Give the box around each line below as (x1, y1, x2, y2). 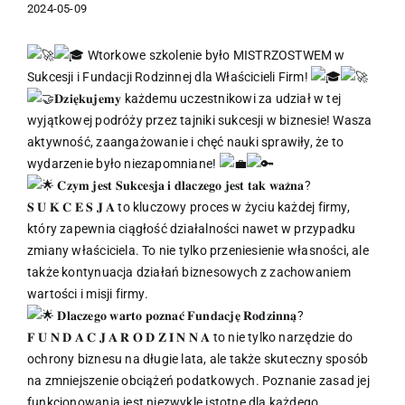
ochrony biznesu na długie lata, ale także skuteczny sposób (27, 351, 369, 366)
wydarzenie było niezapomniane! (27, 155, 220, 171)
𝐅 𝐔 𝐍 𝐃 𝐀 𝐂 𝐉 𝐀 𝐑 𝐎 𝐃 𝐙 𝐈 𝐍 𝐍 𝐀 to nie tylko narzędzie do (27, 329, 353, 344)
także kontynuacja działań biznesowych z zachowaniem (27, 264, 351, 279)
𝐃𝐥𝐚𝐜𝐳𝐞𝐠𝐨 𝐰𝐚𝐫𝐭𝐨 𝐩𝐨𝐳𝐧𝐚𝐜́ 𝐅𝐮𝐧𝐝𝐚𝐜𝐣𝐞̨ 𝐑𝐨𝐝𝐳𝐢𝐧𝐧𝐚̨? (54, 307, 304, 323)
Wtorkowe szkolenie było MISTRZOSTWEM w (84, 47, 345, 62)
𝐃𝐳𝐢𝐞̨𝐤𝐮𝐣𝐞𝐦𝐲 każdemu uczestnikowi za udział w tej (54, 90, 342, 106)
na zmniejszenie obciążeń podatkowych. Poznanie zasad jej (27, 372, 370, 388)
